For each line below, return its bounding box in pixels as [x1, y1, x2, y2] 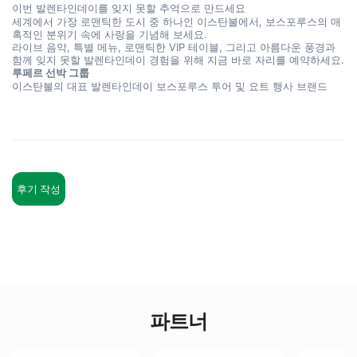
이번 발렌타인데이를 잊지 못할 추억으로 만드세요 [12, 2, 245, 14]
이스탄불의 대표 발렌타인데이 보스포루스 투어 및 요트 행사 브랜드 [12, 80, 328, 92]
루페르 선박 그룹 [12, 66, 89, 79]
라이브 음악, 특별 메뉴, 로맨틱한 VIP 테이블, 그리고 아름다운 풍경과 [12, 41, 335, 53]
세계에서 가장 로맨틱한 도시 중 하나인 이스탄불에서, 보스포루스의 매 [12, 15, 341, 28]
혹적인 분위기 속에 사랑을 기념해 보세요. [12, 28, 207, 41]
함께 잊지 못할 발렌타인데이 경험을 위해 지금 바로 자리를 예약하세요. [12, 53, 344, 66]
